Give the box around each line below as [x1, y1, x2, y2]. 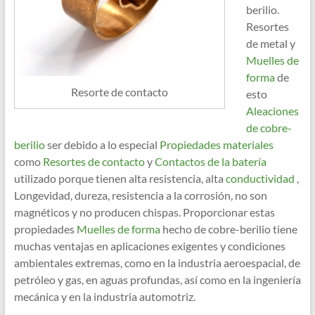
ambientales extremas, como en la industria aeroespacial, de [13, 256, 300, 270]
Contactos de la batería [152, 155, 266, 169]
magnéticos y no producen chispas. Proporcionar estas [13, 205, 275, 219]
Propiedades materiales [157, 138, 274, 152]
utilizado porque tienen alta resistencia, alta [13, 172, 224, 186]
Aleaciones [245, 104, 299, 118]
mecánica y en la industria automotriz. [13, 290, 195, 304]
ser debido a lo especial [44, 138, 157, 152]
